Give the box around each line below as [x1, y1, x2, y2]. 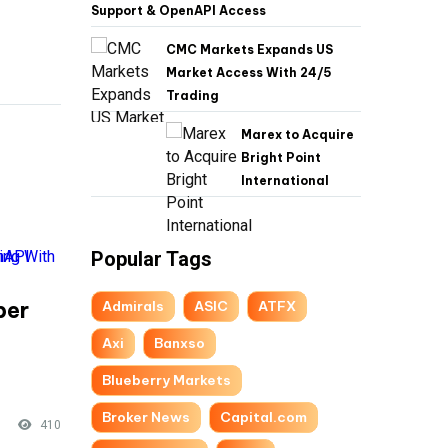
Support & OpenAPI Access [91, 3, 266, 19]
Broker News [102, 408, 190, 427]
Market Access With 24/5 [166, 65, 332, 81]
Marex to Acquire [241, 127, 354, 143]
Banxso [154, 334, 205, 353]
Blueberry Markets [102, 371, 231, 390]
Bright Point [241, 150, 321, 166]
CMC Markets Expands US [166, 42, 333, 58]
